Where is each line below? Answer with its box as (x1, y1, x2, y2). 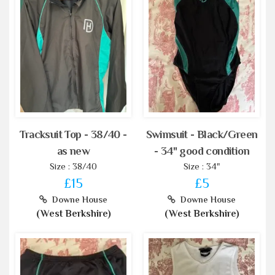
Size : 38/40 (50, 161, 97, 172)
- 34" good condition (154, 145, 249, 158)
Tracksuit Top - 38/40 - (20, 128, 127, 141)
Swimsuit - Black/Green (145, 128, 258, 141)
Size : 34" (184, 161, 220, 172)
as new (56, 145, 90, 158)
